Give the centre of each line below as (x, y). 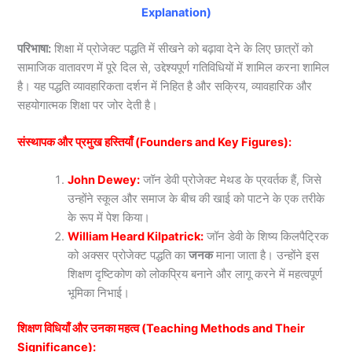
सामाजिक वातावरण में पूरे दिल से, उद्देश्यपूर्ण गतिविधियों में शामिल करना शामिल (174, 67)
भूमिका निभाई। (99, 293)
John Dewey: (104, 180)
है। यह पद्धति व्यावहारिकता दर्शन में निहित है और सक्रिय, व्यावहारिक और (165, 86)
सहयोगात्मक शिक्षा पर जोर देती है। (88, 105)
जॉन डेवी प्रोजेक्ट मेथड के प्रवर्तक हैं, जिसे (233, 180)
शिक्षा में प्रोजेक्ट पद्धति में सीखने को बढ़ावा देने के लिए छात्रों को (182, 48)
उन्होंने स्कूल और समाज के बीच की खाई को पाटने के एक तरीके (196, 198)
